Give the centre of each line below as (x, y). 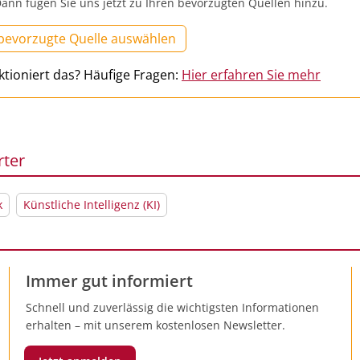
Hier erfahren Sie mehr (251, 74)
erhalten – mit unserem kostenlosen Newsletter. (155, 325)
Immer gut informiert (109, 280)
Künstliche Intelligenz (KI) (92, 204)
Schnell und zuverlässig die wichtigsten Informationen (172, 307)
